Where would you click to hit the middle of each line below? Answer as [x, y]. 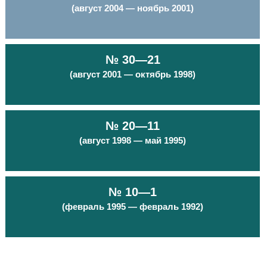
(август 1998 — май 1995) [133, 140]
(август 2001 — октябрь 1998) [133, 74]
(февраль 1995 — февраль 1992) [133, 207]
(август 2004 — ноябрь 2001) [133, 8]
